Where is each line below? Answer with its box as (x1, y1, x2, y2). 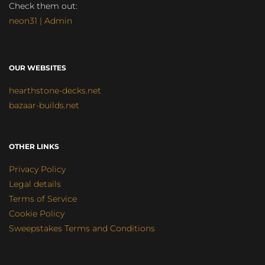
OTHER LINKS (9, 142, 59, 151)
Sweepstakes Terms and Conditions (9, 223, 155, 234)
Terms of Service (9, 193, 77, 205)
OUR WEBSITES (9, 63, 66, 73)
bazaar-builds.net (9, 100, 79, 111)
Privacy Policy (9, 164, 66, 175)
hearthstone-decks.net (9, 85, 101, 96)
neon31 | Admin (9, 15, 72, 27)
